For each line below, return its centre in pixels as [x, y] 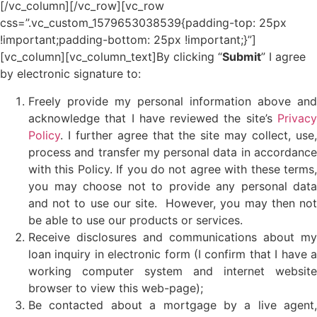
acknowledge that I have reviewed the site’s [153, 118]
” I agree [283, 57]
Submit [242, 57]
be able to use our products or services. [136, 220]
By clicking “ [189, 57]
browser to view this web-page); [116, 288]
